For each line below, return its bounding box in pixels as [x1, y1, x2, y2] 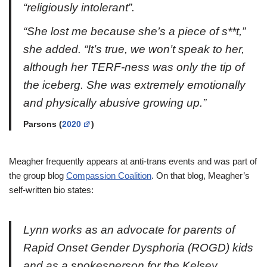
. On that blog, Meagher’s [151, 170, 250, 181]
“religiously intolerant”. [23, 1, 135, 14]
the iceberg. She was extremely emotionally [23, 79, 246, 91]
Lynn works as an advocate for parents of [23, 223, 235, 236]
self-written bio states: [9, 185, 94, 195]
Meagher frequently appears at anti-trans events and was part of [9, 156, 257, 166]
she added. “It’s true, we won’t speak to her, [23, 43, 244, 55]
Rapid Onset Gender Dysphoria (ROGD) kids [23, 241, 253, 254]
